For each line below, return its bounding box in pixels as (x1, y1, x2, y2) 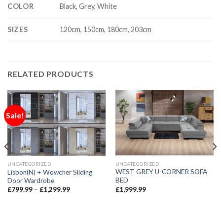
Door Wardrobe (7, 176, 54, 184)
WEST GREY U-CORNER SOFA (115, 168, 207, 176)
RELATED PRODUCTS (7, 69, 94, 79)
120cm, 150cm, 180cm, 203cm (60, 25, 152, 34)
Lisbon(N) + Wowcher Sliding (7, 168, 92, 176)
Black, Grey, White (60, 2, 117, 11)
